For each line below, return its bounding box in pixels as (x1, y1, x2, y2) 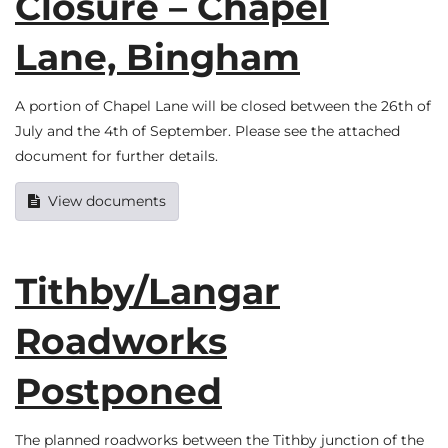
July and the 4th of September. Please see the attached (15, 122, 400, 141)
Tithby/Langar (15, 268, 280, 313)
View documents (48, 191, 166, 210)
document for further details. (15, 147, 218, 166)
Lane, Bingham (15, 34, 300, 79)
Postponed (15, 368, 222, 413)
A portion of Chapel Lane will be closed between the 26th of (15, 97, 431, 116)
